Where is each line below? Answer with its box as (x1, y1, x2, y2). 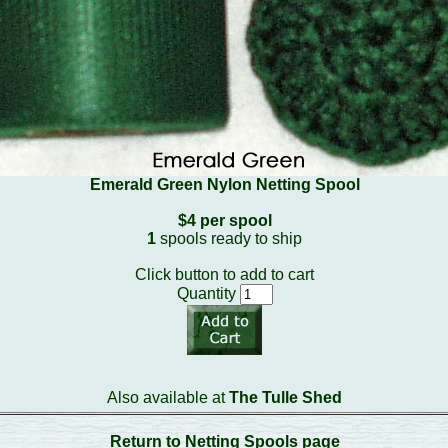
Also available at (107, 389, 229, 406)
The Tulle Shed (229, 389, 342, 406)
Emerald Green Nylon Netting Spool (89, 176, 360, 193)
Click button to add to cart (135, 266, 314, 283)
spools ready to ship (156, 230, 302, 247)
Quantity (176, 285, 240, 302)
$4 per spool (177, 212, 272, 229)
